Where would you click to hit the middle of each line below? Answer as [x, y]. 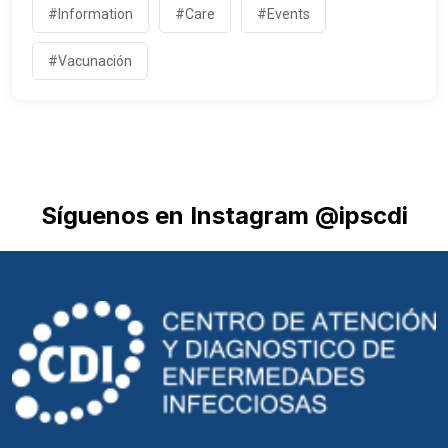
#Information [90, 14]
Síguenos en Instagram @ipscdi [224, 215]
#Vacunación [90, 61]
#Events [283, 14]
